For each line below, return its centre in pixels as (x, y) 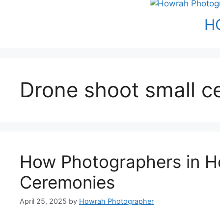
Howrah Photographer (116, 201)
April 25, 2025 (43, 201)
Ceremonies (67, 182)
